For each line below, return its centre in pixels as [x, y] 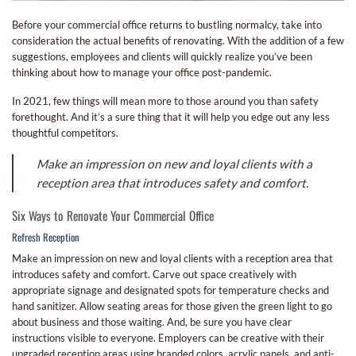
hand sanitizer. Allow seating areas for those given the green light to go [172, 306]
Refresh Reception [46, 237]
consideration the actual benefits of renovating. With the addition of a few [178, 40]
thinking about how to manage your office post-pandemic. [142, 72]
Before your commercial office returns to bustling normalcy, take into [167, 24]
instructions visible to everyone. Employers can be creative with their [168, 337]
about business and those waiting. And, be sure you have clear [152, 321]
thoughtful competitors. [65, 133]
